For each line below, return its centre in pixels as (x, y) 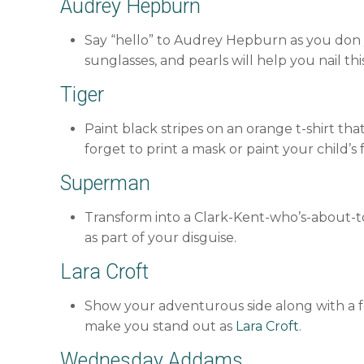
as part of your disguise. (161, 238)
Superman (106, 184)
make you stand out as (160, 327)
